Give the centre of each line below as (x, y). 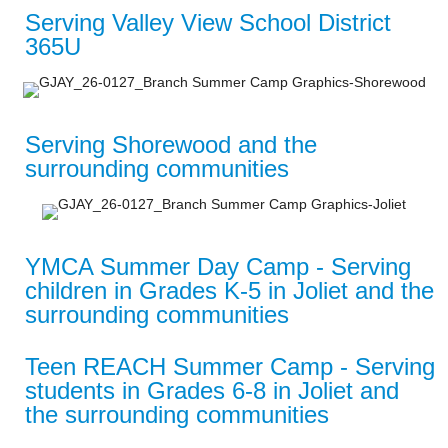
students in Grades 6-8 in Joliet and (212, 391)
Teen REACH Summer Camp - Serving (230, 367)
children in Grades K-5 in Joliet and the (230, 291)
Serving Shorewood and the (171, 145)
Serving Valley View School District (208, 23)
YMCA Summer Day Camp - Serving (218, 267)
